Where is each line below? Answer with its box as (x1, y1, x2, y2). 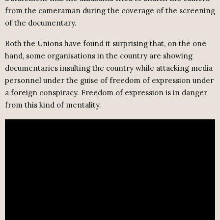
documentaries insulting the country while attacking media (5, 63, 213, 73)
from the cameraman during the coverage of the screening (5, 5, 215, 15)
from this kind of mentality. (5, 100, 101, 110)
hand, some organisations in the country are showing (5, 51, 192, 60)
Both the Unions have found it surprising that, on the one (5, 38, 206, 48)
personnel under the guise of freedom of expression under (5, 75, 214, 85)
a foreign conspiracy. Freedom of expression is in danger (5, 87, 207, 97)
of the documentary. (5, 18, 77, 27)
